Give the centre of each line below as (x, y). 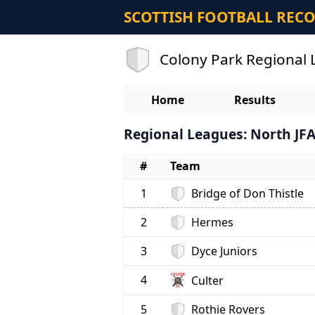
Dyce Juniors (224, 251)
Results (255, 100)
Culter (207, 280)
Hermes (212, 223)
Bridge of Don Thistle (247, 194)
